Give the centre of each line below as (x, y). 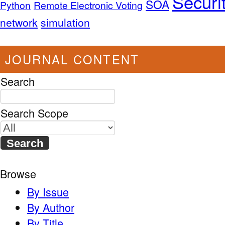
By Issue (48, 192)
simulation (65, 22)
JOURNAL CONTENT (72, 59)
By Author (51, 207)
